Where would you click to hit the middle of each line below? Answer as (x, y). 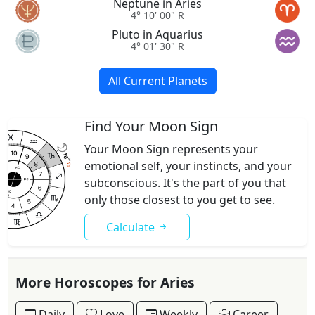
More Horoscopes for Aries (105, 282)
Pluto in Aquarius (157, 34)
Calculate (131, 227)
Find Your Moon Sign (151, 126)
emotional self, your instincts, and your (188, 166)
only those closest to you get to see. (180, 200)
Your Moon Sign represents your (171, 149)
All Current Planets (157, 81)
